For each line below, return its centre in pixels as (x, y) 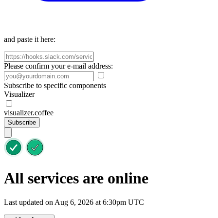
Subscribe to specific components (55, 85)
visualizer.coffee (29, 113)
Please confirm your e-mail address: (58, 66)
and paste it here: (30, 39)
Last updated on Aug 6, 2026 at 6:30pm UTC (74, 202)
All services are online (76, 178)
